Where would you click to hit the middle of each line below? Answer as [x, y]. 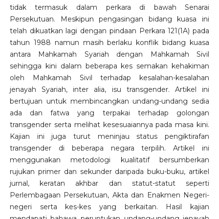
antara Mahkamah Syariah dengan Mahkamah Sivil [109, 55]
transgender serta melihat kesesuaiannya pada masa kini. [109, 125]
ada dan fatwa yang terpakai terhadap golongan [109, 113]
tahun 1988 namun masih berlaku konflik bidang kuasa [109, 43]
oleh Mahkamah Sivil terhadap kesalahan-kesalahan [109, 78]
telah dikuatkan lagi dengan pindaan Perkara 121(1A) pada [109, 31]
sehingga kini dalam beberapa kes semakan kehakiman [109, 66]
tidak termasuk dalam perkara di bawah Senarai [109, 8]
